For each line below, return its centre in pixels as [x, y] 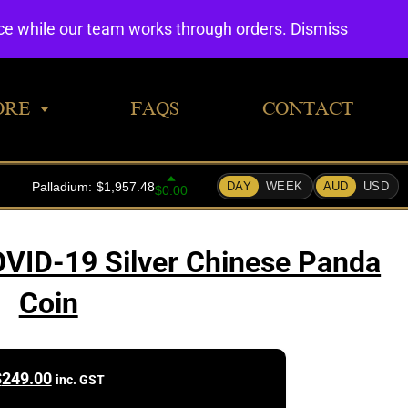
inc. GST [80, 380]
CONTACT [307, 108]
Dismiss [319, 29]
